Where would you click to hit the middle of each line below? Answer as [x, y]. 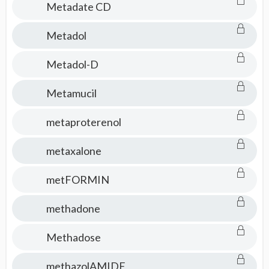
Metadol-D [72, 64]
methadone [73, 208]
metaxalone [74, 151]
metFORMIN [77, 180]
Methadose [73, 237]
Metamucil [71, 93]
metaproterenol [83, 122]
